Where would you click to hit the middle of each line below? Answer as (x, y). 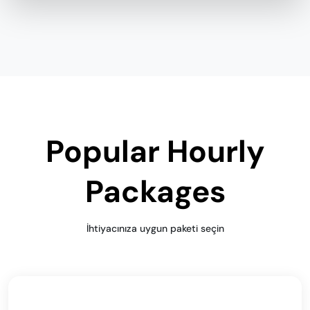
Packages (155, 192)
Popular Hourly (155, 152)
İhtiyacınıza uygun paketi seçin (155, 228)
